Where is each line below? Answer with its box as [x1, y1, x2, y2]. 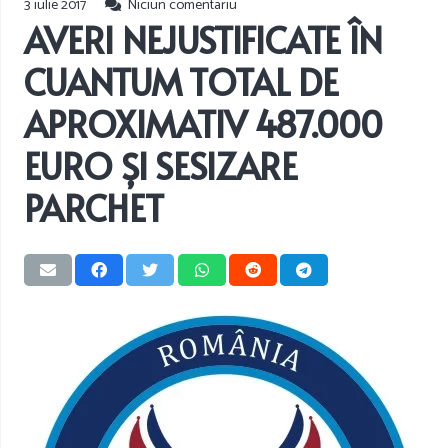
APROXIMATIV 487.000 [24, 98, 383, 148]
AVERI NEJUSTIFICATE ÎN [24, 14, 383, 64]
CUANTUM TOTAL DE [24, 56, 338, 106]
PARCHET [24, 182, 164, 232]
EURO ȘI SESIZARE [24, 140, 297, 190]
